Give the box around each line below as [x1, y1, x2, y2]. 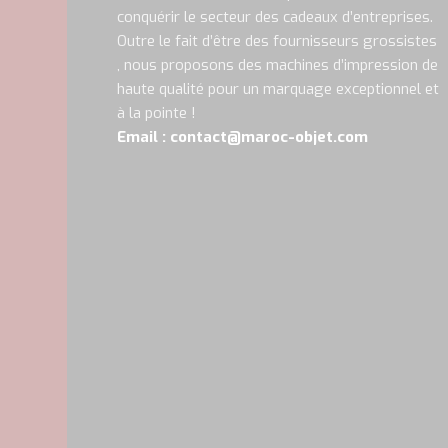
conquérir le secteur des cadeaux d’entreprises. [117, 6, 434, 27]
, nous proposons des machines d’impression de [117, 54, 439, 75]
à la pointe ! [117, 102, 197, 123]
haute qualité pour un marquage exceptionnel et [117, 78, 440, 99]
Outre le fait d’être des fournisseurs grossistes [117, 30, 438, 51]
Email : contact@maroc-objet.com [117, 126, 369, 147]
